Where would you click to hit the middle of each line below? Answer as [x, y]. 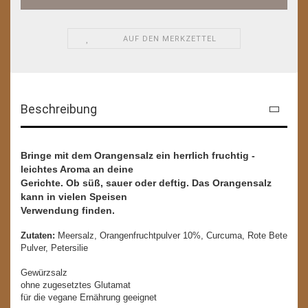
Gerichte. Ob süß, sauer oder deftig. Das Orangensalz [146, 183]
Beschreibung [59, 109]
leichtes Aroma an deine [77, 169]
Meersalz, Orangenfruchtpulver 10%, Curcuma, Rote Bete [173, 235]
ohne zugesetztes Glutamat [76, 285]
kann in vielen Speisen [74, 196]
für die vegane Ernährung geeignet [89, 297]
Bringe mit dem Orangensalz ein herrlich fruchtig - [138, 155]
